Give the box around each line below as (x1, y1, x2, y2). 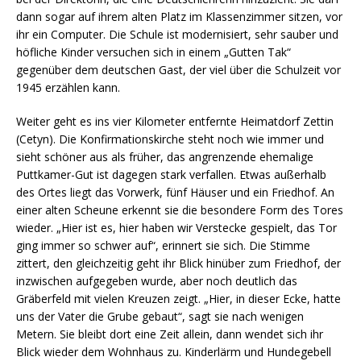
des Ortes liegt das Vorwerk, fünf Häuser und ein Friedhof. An (16, 184, 334, 200)
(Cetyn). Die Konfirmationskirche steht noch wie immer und (16, 131, 324, 147)
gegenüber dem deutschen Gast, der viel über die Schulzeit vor (16, 61, 341, 77)
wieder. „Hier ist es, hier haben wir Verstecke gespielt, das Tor (16, 219, 337, 235)
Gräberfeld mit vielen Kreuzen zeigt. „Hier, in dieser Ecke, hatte (16, 290, 341, 306)
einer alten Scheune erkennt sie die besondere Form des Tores (16, 201, 343, 218)
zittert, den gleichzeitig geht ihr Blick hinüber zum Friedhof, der (16, 255, 341, 271)
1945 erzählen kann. (16, 79, 120, 95)
